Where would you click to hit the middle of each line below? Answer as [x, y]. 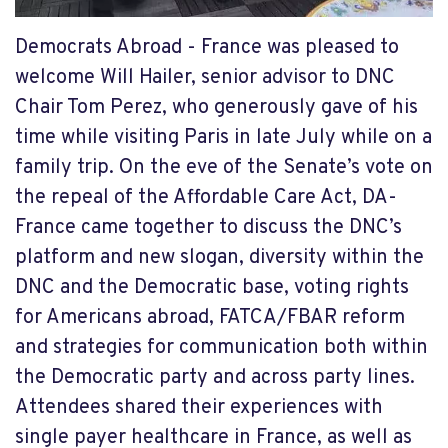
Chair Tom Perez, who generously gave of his [216, 107]
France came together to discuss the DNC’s [208, 227]
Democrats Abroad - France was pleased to [207, 47]
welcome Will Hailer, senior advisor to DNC [205, 77]
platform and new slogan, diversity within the [219, 257]
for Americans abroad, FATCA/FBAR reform [210, 317]
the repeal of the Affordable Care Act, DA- [206, 197]
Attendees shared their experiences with [199, 407]
